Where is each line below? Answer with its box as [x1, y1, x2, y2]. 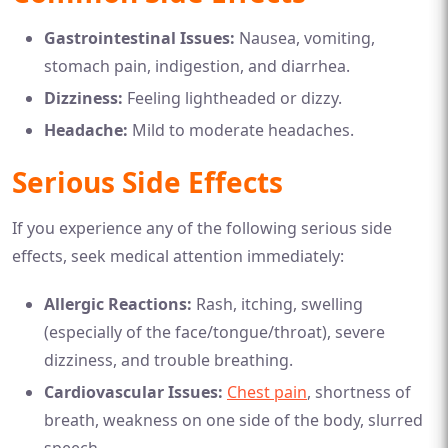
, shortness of [307, 380, 411, 403]
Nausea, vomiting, [235, 26, 375, 49]
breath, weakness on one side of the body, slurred [44, 408, 423, 431]
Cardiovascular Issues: [44, 380, 223, 403]
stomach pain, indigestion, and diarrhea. [44, 54, 350, 77]
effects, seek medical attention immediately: [12, 244, 344, 267]
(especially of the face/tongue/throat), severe [44, 320, 385, 343]
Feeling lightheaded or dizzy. [123, 86, 342, 109]
